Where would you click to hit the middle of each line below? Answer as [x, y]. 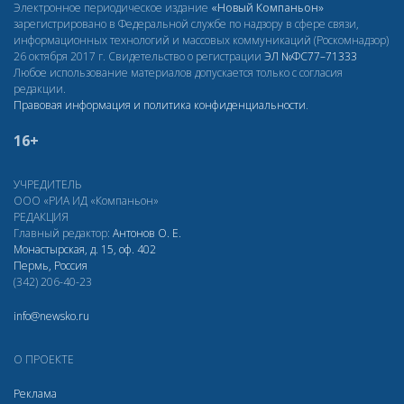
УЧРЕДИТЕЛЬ [47, 185]
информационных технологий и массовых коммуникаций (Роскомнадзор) [201, 41]
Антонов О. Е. [147, 234]
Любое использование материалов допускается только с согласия [178, 73]
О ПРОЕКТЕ [44, 360]
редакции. [40, 89]
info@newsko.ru [51, 317]
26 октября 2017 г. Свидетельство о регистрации [139, 57]
